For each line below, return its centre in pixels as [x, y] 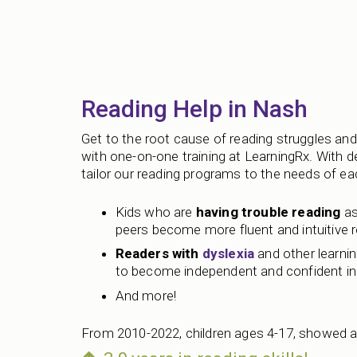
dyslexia [228, 254]
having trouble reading [268, 212]
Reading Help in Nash [194, 109]
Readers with [159, 254]
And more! [146, 295]
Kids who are [155, 212]
